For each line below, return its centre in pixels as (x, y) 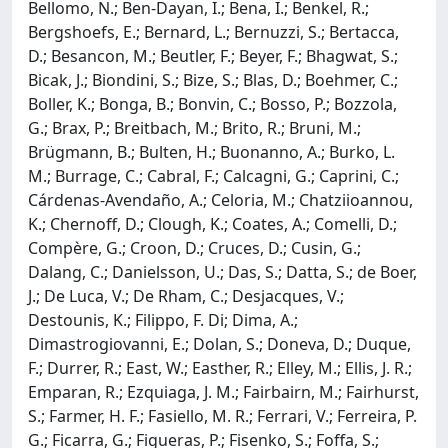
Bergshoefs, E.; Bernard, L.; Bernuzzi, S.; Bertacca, (213, 31)
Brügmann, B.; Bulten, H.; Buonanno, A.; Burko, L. (211, 151)
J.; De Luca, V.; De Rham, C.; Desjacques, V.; (186, 295)
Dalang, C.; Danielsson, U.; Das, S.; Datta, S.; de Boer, (222, 271)
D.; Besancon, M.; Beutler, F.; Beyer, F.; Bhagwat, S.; (213, 55)
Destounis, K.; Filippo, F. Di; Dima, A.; (163, 319)
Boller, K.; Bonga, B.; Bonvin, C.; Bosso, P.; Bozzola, (212, 103)
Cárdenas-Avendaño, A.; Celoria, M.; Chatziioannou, (220, 199)
